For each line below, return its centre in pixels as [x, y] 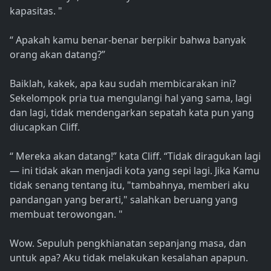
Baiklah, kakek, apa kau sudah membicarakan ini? [123, 84]
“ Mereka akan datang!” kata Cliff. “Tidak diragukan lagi [135, 156]
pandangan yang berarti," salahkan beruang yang [124, 200]
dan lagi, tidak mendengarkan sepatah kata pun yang [132, 113]
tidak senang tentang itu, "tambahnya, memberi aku [129, 185]
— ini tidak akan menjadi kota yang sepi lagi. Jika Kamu [135, 171]
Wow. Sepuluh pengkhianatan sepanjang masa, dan [128, 243]
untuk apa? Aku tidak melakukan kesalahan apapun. [129, 258]
